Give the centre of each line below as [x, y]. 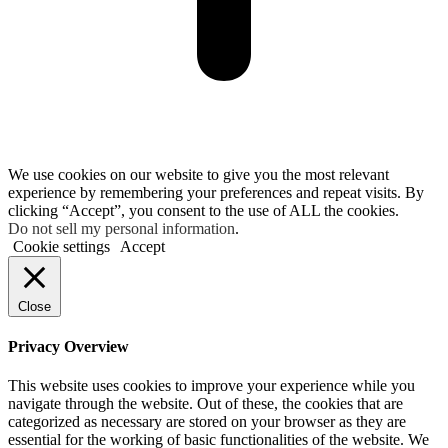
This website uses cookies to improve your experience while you [211, 386]
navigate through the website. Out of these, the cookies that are [205, 404]
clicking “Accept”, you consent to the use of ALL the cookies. [203, 210]
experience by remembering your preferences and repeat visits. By [216, 192]
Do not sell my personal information [121, 228]
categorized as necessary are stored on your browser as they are [207, 422]
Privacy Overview [68, 347]
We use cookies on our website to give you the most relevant [198, 174]
